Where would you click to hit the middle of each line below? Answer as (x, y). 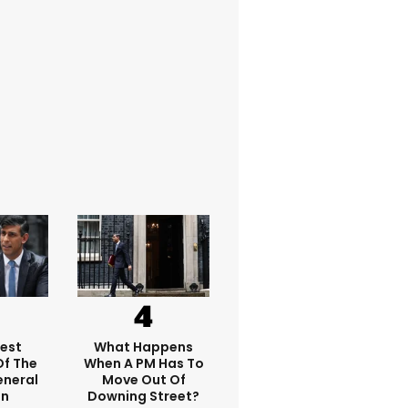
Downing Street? (144, 397)
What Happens (144, 347)
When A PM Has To (143, 364)
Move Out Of (143, 380)
